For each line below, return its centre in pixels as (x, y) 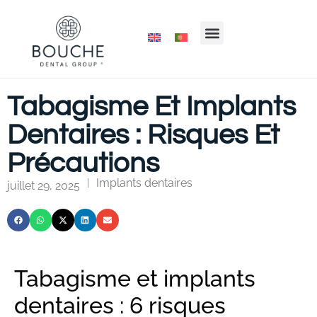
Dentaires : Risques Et (143, 135)
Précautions (83, 163)
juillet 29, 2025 (44, 186)
